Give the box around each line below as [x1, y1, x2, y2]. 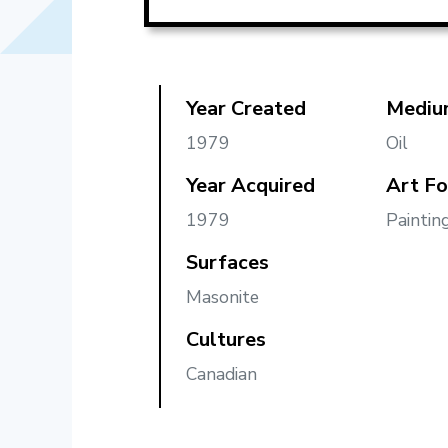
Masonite [186, 285, 259, 310]
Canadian [186, 362, 257, 387]
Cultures [186, 326, 266, 354]
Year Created [186, 95, 306, 123]
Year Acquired [186, 172, 315, 200]
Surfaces [186, 249, 269, 277]
